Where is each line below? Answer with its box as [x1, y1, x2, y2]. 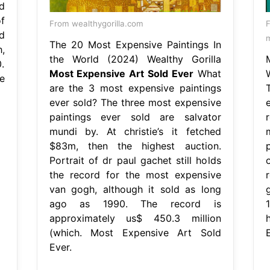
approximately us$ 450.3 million [49, 212, 221, 224]
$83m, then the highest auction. [49, 139, 221, 152]
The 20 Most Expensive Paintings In [49, 38, 221, 51]
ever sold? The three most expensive [49, 96, 221, 108]
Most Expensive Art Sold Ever [49, 67, 193, 80]
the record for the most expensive [49, 168, 221, 181]
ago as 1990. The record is [49, 197, 221, 210]
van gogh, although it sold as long [49, 183, 221, 195]
